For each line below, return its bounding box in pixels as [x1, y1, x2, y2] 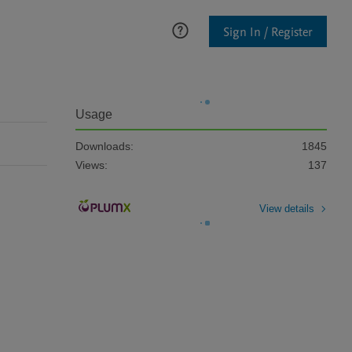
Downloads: [75, 140, 134, 152]
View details [259, 202, 314, 214]
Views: [75, 159, 108, 171]
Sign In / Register [223, 23, 313, 41]
